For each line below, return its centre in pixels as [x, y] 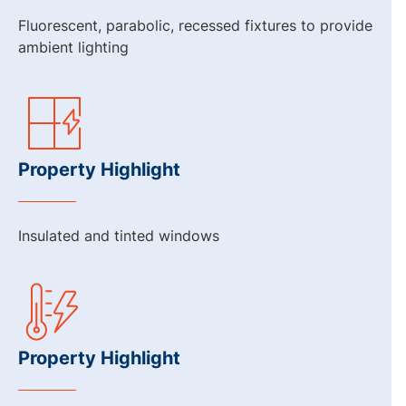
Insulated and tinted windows [119, 236]
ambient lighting [73, 47]
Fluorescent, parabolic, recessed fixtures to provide [195, 25]
